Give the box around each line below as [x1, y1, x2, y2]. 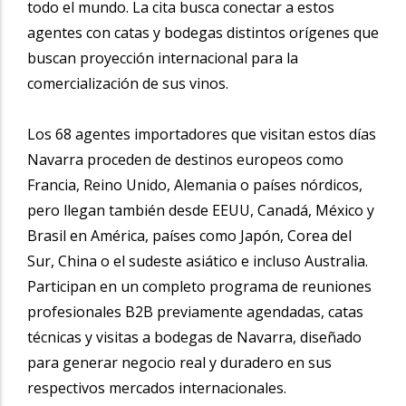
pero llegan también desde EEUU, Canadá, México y [27, 199, 374, 220]
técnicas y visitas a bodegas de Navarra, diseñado [27, 326, 362, 347]
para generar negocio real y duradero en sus [27, 352, 332, 372]
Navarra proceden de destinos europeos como [27, 149, 343, 169]
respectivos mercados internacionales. [27, 377, 286, 398]
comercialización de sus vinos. [27, 72, 232, 93]
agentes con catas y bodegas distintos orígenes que [27, 22, 379, 43]
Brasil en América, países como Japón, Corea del [27, 225, 352, 246]
